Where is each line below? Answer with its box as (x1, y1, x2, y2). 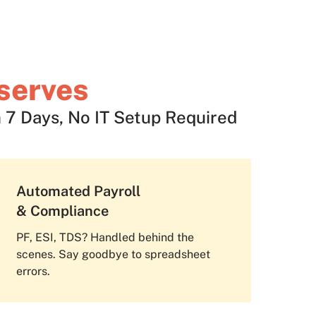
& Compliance (16, 202, 121, 220)
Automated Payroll (16, 183, 141, 200)
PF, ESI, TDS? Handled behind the (16, 231, 195, 245)
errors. (16, 265, 51, 279)
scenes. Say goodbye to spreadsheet (16, 248, 211, 262)
